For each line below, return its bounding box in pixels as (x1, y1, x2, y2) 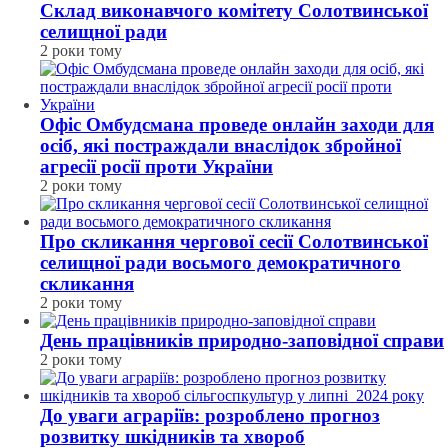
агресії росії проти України (40, 156, 273, 177)
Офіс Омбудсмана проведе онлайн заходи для (40, 114, 434, 135)
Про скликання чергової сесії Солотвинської (40, 231, 428, 252)
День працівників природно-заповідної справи (40, 330, 444, 351)
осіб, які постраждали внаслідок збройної (40, 135, 401, 156)
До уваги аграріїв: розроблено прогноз (40, 405, 380, 426)
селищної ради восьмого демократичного (40, 252, 401, 273)
